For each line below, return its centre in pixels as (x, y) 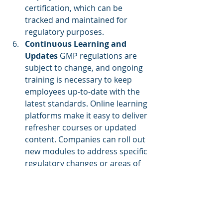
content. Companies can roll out (86, 139)
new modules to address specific (87, 151)
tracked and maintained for (77, 20)
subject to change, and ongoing (85, 68)
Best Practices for (51, 212)
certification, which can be (75, 8)
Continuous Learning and (77, 44)
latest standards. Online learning (87, 104)
